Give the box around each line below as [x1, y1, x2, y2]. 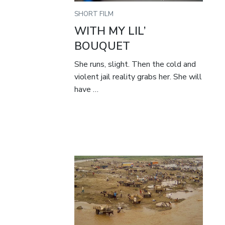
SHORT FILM [74, 9, 114, 19]
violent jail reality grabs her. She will [74, 71, 202, 82]
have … [74, 83, 99, 95]
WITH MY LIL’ [74, 23, 147, 39]
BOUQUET [74, 38, 131, 54]
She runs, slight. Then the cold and [74, 58, 196, 70]
